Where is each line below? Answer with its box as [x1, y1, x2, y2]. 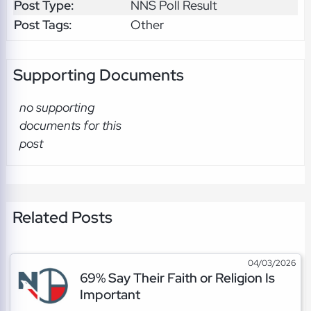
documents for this [19, 117, 121, 134]
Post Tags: [13, 16, 72, 33]
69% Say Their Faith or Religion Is [79, 268, 275, 287]
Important [79, 285, 140, 303]
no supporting [19, 99, 94, 116]
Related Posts [12, 206, 112, 228]
